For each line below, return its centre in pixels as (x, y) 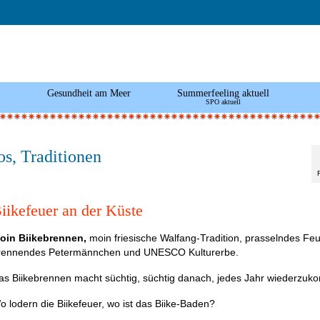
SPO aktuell (223, 101)
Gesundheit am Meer (89, 93)
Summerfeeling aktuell (223, 93)
